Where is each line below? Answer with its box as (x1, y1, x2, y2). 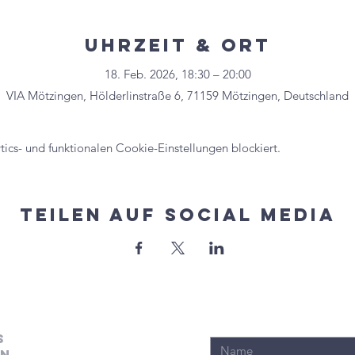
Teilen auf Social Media (19, 203, 336, 226)
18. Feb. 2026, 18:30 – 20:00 (104, 66, 251, 82)
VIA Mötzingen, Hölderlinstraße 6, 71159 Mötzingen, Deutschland (6, 87, 349, 103)
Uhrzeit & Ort (84, 33, 271, 56)
